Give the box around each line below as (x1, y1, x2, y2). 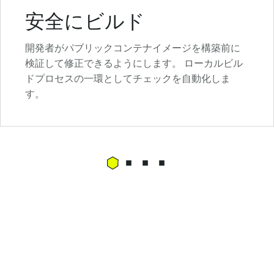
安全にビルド (25, 9, 145, 32)
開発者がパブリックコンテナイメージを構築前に (25, 42, 240, 53)
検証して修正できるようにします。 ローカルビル (25, 57, 243, 68)
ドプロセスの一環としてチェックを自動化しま (25, 72, 231, 84)
